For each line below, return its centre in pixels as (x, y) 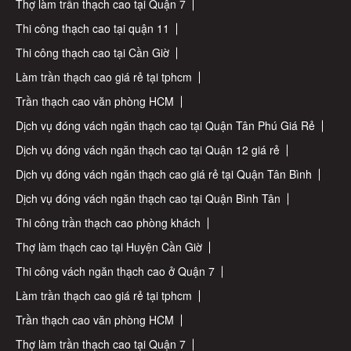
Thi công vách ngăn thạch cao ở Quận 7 (115, 271)
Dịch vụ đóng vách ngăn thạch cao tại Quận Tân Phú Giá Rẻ (165, 126)
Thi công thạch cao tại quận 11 (92, 29)
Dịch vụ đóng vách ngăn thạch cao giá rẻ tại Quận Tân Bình (164, 174)
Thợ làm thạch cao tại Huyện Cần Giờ (109, 247)
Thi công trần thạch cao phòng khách (108, 223)
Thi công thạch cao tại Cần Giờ (92, 53)
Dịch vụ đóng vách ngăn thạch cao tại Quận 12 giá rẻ (148, 150)
